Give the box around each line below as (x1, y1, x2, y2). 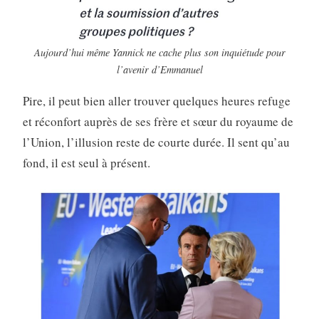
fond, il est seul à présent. (22, 154, 150, 171)
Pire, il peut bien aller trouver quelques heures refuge (22, 92, 291, 109)
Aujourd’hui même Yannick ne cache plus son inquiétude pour (33, 45, 286, 59)
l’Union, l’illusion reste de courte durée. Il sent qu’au (22, 133, 290, 150)
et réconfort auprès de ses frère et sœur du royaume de (22, 113, 293, 130)
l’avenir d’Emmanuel (116, 62, 203, 76)
